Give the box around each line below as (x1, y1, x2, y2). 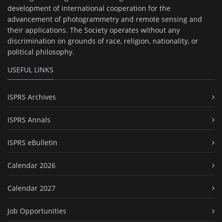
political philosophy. (7, 47, 74, 57)
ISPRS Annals (7, 115, 51, 125)
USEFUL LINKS (7, 65, 54, 75)
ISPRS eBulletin (7, 138, 57, 148)
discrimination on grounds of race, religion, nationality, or (7, 36, 198, 46)
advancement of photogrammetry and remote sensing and (7, 14, 202, 24)
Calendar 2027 (7, 183, 55, 193)
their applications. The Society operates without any (7, 25, 180, 35)
